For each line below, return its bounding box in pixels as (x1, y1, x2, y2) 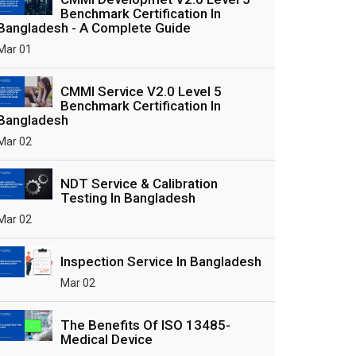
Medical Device (60, 331, 153, 347)
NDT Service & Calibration (60, 176, 218, 192)
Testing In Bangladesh (60, 190, 195, 206)
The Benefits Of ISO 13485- (60, 317, 230, 333)
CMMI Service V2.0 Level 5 (60, 83, 222, 99)
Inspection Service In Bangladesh (60, 253, 261, 269)
